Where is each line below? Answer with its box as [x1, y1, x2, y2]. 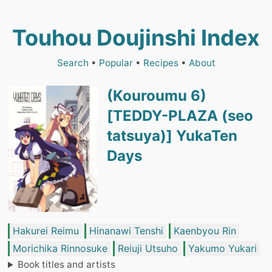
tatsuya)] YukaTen [106, 127, 237, 144]
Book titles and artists [18, 259, 116, 271]
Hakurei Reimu [13, 225, 79, 237]
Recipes [143, 57, 178, 69]
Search [56, 57, 89, 69]
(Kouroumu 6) [106, 87, 206, 104]
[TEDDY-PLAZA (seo [106, 107, 253, 124]
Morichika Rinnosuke [13, 242, 107, 255]
